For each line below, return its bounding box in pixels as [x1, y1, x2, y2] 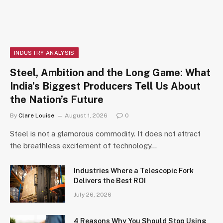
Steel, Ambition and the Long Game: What [10, 67, 211, 79]
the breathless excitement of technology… [10, 141, 157, 150]
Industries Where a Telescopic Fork [74, 167, 194, 175]
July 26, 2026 [74, 191, 111, 199]
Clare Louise [18, 112, 54, 119]
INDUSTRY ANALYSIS [14, 50, 75, 56]
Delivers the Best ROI [74, 177, 146, 185]
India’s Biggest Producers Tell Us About [10, 80, 201, 93]
